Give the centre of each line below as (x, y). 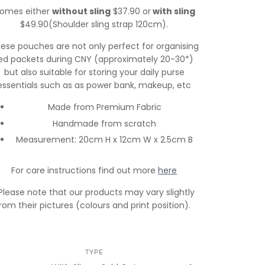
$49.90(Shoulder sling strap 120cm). (94, 24)
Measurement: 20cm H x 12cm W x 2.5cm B (105, 140)
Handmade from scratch (105, 123)
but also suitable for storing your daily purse (94, 72)
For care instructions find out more (85, 171)
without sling (82, 11)
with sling (173, 11)
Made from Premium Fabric (104, 107)
